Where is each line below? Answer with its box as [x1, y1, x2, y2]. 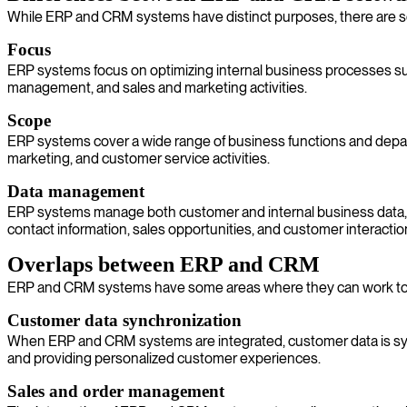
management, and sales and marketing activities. [7, 79, 307, 96]
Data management [7, 182, 144, 201]
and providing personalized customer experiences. [7, 350, 321, 367]
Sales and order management [7, 382, 224, 401]
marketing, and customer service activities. [7, 150, 270, 167]
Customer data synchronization [7, 311, 242, 330]
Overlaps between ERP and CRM [7, 253, 320, 276]
